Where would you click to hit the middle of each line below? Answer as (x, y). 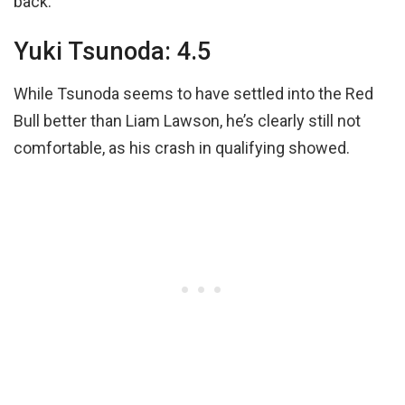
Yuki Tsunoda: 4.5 (112, 52)
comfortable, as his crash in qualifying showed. (184, 148)
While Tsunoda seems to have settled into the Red (193, 94)
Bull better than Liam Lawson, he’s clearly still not (187, 121)
